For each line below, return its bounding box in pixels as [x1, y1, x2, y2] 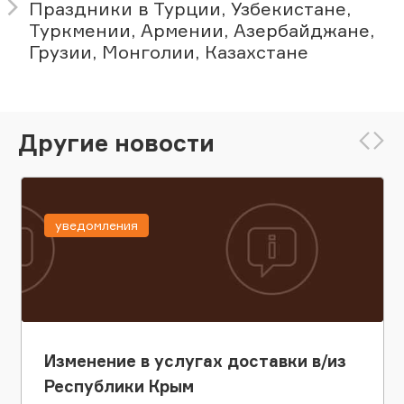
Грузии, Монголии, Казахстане [29, 41, 308, 64]
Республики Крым [43, 376, 194, 397]
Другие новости [18, 127, 215, 157]
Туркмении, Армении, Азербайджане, [29, 19, 374, 42]
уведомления [54, 217, 138, 234]
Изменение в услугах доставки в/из [43, 351, 346, 372]
